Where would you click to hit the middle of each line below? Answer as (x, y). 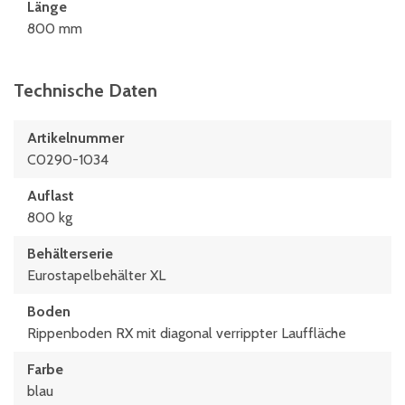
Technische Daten (85, 90)
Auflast (51, 196)
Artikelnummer (75, 138)
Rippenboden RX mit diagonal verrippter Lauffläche (187, 333)
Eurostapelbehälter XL (96, 275)
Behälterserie (70, 254)
